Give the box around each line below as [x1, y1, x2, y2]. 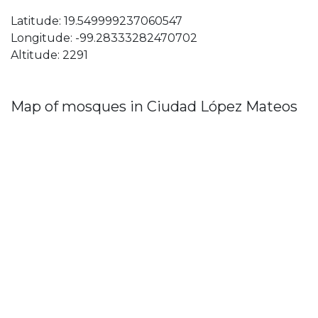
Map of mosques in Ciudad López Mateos [11, 98, 297, 116]
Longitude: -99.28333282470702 [11, 31, 197, 45]
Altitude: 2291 [11, 48, 88, 62]
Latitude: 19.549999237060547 [11, 14, 182, 28]
